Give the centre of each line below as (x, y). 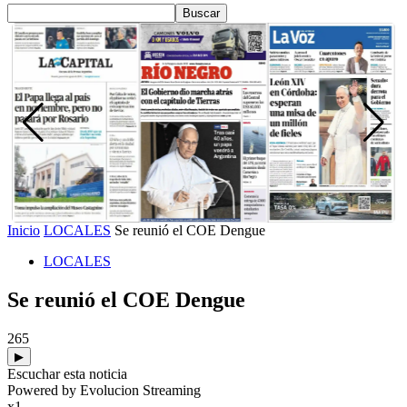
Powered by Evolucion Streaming (104, 390)
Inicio (24, 230)
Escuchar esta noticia (67, 373)
